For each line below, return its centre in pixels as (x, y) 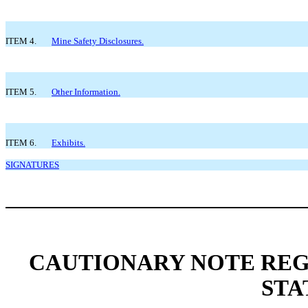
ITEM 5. (21, 91)
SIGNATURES (32, 164)
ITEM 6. (21, 142)
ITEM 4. (21, 41)
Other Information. (86, 91)
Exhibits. (68, 142)
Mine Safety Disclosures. (98, 41)
